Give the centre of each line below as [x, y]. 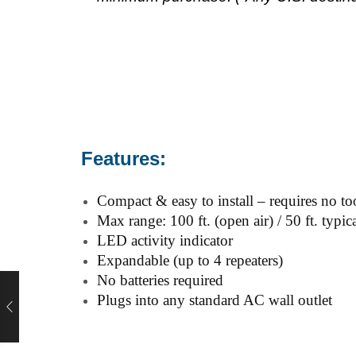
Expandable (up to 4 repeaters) [190, 260]
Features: [124, 158]
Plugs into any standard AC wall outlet [215, 300]
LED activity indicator [165, 240]
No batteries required [160, 280]
